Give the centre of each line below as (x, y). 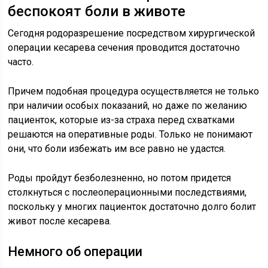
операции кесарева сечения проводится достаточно (124, 48)
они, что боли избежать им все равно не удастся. (117, 149)
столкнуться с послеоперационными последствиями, (127, 192)
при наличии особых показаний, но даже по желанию (128, 106)
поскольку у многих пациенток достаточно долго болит (132, 207)
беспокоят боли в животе (97, 11)
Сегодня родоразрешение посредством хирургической (132, 33)
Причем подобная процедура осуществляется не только (134, 91)
